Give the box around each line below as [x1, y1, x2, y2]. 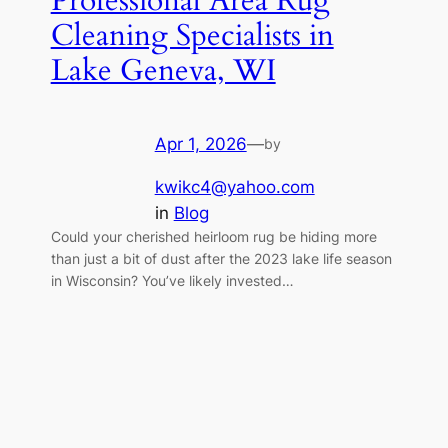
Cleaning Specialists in [50, 16, 334, 57]
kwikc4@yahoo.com [154, 176, 315, 197]
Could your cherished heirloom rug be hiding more [50, 227, 377, 245]
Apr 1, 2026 [154, 133, 247, 154]
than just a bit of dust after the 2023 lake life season [50, 249, 392, 267]
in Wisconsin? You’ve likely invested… [50, 271, 294, 289]
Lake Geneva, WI [50, 51, 276, 92]
